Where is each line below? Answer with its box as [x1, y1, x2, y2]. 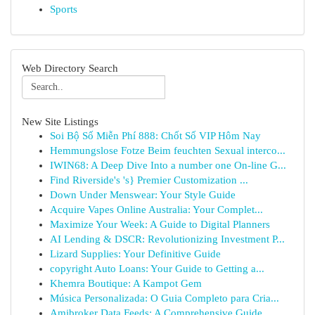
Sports [50, 4, 77, 15]
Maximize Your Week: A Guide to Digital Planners [50, 219, 270, 230]
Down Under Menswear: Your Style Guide [50, 189, 236, 200]
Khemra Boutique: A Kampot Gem [50, 278, 202, 289]
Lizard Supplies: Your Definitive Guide [50, 248, 221, 259]
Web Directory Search [22, 62, 118, 74]
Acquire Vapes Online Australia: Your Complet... [50, 204, 263, 215]
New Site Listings [22, 115, 98, 127]
